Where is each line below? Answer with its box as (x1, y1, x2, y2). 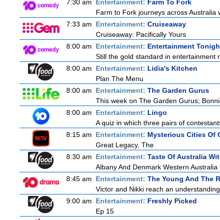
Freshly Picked (147, 197, 197, 205)
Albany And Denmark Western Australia (96, 163, 218, 171)
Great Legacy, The (96, 141, 154, 149)
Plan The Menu (96, 75, 143, 82)
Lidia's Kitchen (147, 64, 197, 72)
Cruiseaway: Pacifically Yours (96, 30, 186, 38)
